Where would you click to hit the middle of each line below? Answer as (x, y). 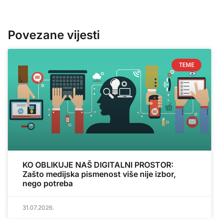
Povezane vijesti (54, 35)
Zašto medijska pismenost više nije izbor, (99, 174)
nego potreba (48, 183)
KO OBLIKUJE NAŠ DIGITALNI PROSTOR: (98, 164)
